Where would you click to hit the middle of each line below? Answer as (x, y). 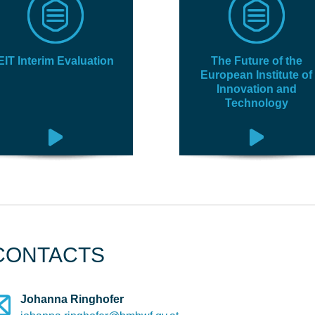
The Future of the (256, 61)
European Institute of (257, 75)
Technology (256, 103)
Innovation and (256, 89)
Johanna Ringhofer (72, 299)
